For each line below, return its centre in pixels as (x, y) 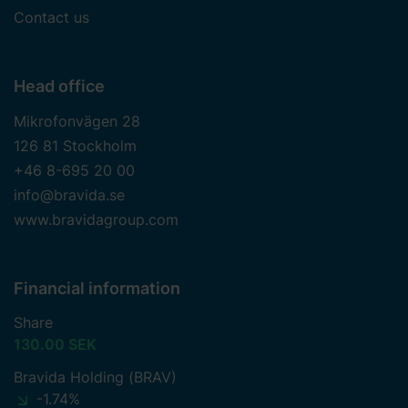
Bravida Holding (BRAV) (95, 377)
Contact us (51, 17)
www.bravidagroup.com (96, 219)
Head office (59, 86)
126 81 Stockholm (75, 145)
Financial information (97, 288)
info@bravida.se (69, 194)
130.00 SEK (55, 344)
